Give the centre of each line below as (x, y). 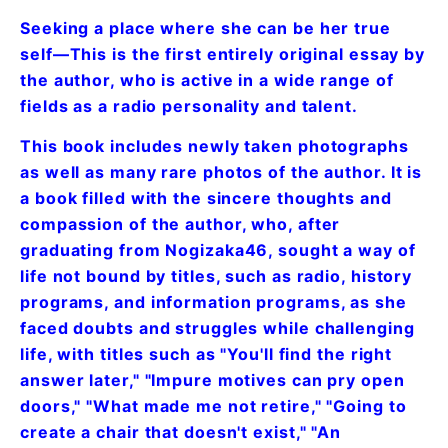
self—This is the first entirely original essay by (223, 54)
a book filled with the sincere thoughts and (206, 198)
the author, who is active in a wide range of (207, 80)
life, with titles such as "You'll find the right (206, 354)
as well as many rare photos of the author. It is (221, 172)
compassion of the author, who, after (180, 224)
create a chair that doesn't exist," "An (181, 432)
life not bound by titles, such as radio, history (216, 276)
